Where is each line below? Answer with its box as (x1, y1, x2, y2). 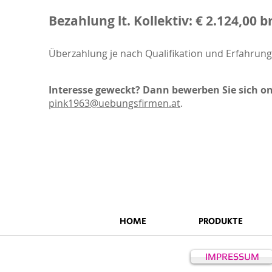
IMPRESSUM (205, 251, 259, 262)
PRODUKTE (199, 215, 243, 228)
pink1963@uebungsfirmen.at (49, 97, 180, 110)
